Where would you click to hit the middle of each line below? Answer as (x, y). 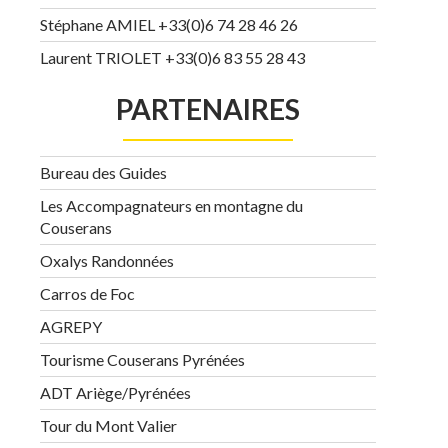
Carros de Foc (87, 293)
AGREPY (71, 326)
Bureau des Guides (103, 172)
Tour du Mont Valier (108, 425)
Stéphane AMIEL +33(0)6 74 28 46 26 (169, 24)
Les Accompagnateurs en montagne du (171, 205)
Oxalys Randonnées (107, 260)
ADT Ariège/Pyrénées (115, 392)
